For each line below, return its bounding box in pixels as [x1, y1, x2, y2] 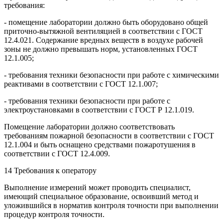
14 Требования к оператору [4, 166, 97, 175]
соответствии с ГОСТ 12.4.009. [4, 149, 110, 158]
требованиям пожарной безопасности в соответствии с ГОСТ [4, 131, 214, 140]
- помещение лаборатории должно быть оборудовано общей [4, 17, 208, 26]
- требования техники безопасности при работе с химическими [4, 70, 219, 79]
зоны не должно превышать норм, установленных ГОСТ [4, 44, 198, 53]
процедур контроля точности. [4, 210, 105, 219]
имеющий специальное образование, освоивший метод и [4, 192, 199, 201]
